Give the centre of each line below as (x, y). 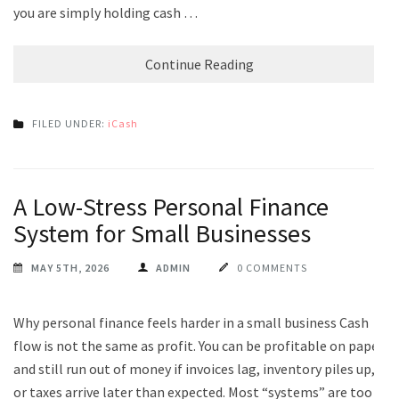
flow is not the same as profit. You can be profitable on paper (199, 345)
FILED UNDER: (70, 123)
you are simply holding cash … (106, 12)
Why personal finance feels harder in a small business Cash (191, 322)
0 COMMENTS (272, 267)
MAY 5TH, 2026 (70, 267)
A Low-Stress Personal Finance (171, 206)
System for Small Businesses (162, 233)
